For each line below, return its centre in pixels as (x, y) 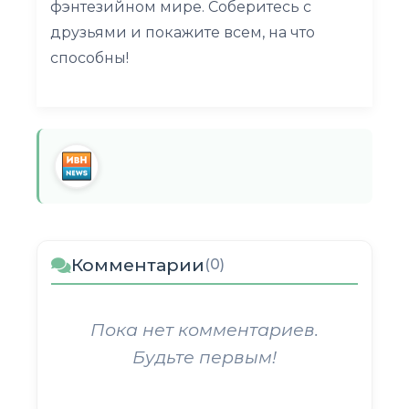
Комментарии (138, 264)
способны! (89, 58)
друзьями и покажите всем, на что (183, 32)
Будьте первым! (204, 357)
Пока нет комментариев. (204, 330)
